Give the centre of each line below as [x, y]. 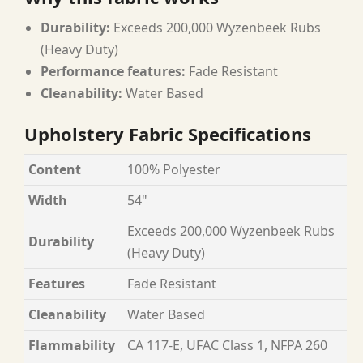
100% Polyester [174, 170]
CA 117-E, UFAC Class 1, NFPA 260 [227, 346]
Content [55, 170]
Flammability [72, 346]
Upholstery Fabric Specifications [168, 134]
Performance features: [113, 72]
